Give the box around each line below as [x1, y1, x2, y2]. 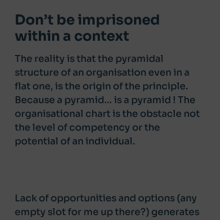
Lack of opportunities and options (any [15, 192, 197, 204]
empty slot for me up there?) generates [15, 206, 199, 218]
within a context [15, 27, 129, 45]
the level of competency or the [15, 121, 160, 134]
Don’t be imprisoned [15, 11, 160, 28]
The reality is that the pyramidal [15, 53, 164, 65]
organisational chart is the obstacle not [15, 108, 200, 120]
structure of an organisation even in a [15, 66, 190, 79]
